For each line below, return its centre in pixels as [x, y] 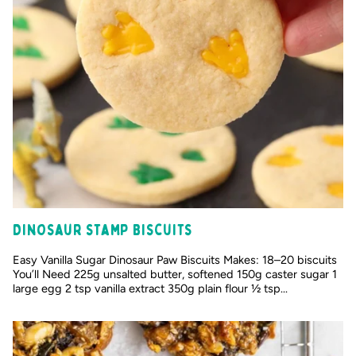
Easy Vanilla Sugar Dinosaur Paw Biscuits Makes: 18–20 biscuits [175, 259]
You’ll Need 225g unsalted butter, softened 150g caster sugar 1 [175, 274]
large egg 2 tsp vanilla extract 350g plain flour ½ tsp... [150, 288]
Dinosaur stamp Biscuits [103, 230]
